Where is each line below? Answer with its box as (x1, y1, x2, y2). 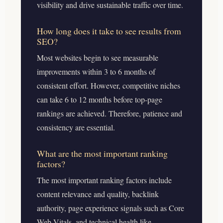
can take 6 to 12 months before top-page (37, 94, 162, 105)
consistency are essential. (37, 121, 115, 132)
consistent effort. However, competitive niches (37, 80, 180, 91)
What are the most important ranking (37, 147, 168, 159)
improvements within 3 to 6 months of (37, 66, 155, 77)
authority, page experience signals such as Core (37, 202, 184, 213)
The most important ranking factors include (37, 174, 172, 185)
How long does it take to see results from (37, 24, 181, 37)
